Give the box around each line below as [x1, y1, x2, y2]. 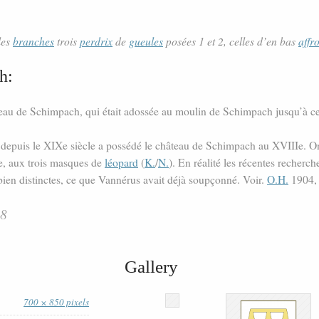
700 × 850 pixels [23, 296, 90, 309]
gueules [129, 33, 163, 49]
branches [13, 33, 54, 49]
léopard [105, 155, 138, 170]
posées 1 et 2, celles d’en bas [163, 33, 298, 49]
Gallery [125, 257, 179, 277]
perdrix [80, 33, 113, 49]
